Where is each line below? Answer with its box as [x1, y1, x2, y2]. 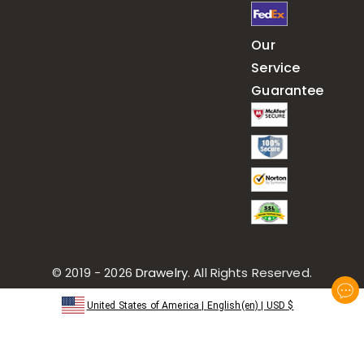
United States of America [86, 300, 200, 311]
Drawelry [132, 264, 188, 281]
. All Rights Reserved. [188, 264, 312, 281]
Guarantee [251, 81, 324, 100]
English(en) [206, 300, 259, 311]
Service [251, 58, 301, 77]
